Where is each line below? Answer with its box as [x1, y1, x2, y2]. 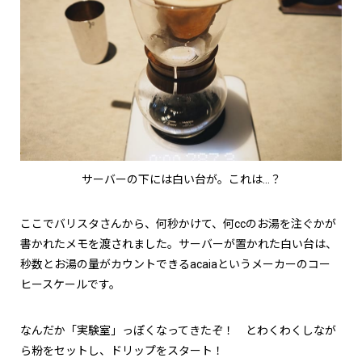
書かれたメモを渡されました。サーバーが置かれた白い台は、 [20, 238, 337, 251]
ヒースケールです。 [20, 278, 120, 292]
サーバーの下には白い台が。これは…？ [81, 173, 281, 187]
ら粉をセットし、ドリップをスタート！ [20, 344, 224, 358]
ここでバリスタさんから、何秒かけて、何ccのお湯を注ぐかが [20, 217, 336, 231]
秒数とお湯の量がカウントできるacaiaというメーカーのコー [20, 258, 330, 271]
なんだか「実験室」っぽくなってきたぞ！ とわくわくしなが [20, 324, 336, 338]
